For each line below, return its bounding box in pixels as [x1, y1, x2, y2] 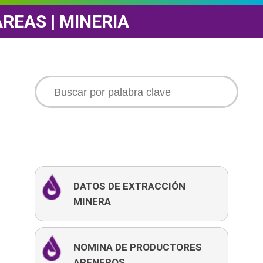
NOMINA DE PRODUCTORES [73, 241, 202, 254]
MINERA [73, 195, 111, 208]
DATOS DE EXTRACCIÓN [73, 180, 186, 193]
